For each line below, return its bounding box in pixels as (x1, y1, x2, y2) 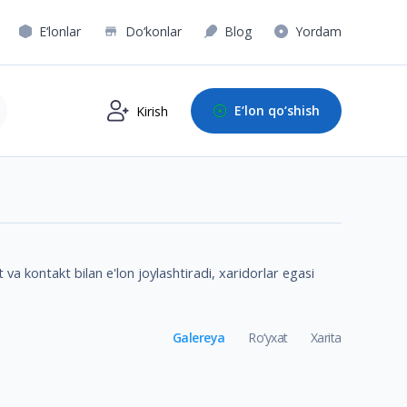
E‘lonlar (39, 23, 82, 40)
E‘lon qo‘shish (234, 102, 320, 120)
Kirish (136, 102, 168, 120)
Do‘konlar (124, 23, 182, 40)
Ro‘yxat (247, 328, 288, 346)
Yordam (295, 23, 342, 40)
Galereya (172, 328, 225, 346)
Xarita (310, 328, 342, 346)
